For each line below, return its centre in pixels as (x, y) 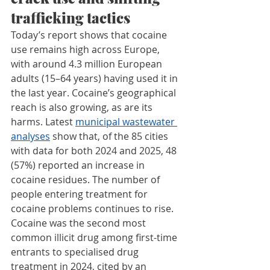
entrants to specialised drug (76, 252)
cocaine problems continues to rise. (93, 209)
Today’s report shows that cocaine (90, 35)
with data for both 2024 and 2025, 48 (95, 151)
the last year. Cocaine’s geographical (95, 93)
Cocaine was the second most (80, 223)
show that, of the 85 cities (110, 137)
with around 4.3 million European (88, 64)
